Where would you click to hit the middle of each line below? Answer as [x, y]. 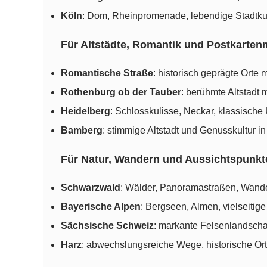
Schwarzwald [91, 188]
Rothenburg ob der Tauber [121, 92]
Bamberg [82, 131]
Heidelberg [86, 111]
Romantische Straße [107, 73]
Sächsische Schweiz [107, 226]
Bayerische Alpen [101, 207]
